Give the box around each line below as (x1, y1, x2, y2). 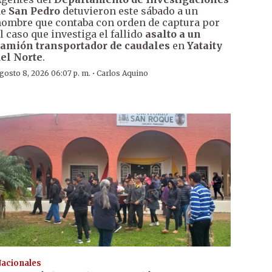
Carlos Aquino (96, 69, 148, 78)
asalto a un (144, 28, 201, 41)
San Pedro (8, 5, 60, 18)
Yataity (186, 39, 222, 52)
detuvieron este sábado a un (59, 5, 198, 18)
